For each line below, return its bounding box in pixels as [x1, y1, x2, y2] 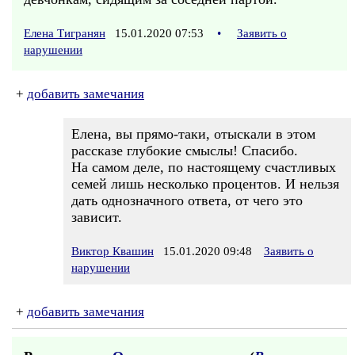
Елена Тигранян [24, 27, 105, 40]
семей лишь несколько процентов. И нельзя [71, 176, 339, 192]
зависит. [71, 209, 122, 225]
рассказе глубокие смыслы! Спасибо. [71, 143, 298, 158]
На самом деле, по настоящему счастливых [71, 159, 336, 175]
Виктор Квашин [71, 245, 154, 258]
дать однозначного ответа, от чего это [71, 193, 303, 208]
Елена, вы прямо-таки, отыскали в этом [71, 126, 315, 142]
